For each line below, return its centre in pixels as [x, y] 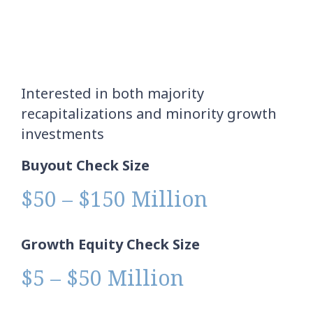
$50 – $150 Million [114, 198]
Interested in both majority [112, 93]
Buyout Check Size [85, 165]
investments [63, 133]
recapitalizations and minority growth [149, 113]
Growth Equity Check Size [110, 244]
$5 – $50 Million [102, 277]
